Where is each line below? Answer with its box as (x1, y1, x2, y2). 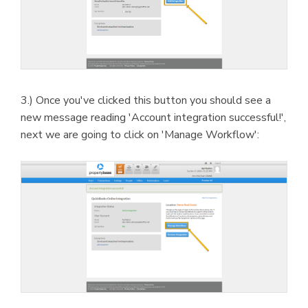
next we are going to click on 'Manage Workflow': (21, 126, 259, 142)
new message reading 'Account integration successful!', (21, 109, 286, 125)
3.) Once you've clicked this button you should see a (21, 92, 271, 108)
